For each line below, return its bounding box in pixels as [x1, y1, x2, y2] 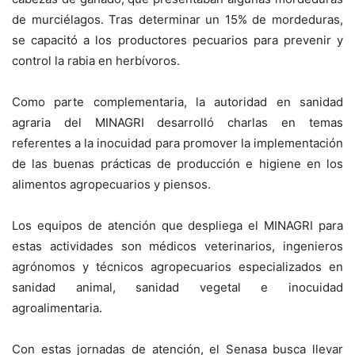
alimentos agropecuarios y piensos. [12, 176, 211, 192]
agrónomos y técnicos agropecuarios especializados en [12, 258, 343, 274]
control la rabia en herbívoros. [12, 52, 180, 68]
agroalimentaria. [12, 300, 102, 315]
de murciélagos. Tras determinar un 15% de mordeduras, [12, 11, 343, 27]
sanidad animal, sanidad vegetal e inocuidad [12, 279, 343, 295]
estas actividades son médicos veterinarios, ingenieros [12, 238, 343, 254]
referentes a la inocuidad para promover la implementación [12, 135, 343, 151]
